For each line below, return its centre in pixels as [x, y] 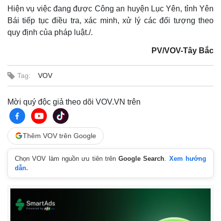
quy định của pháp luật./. [50, 32]
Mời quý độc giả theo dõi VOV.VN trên [74, 102]
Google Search [142, 158]
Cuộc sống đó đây [39, 106]
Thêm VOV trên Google [59, 135]
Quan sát [25, 96]
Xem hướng [188, 158]
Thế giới [21, 83]
